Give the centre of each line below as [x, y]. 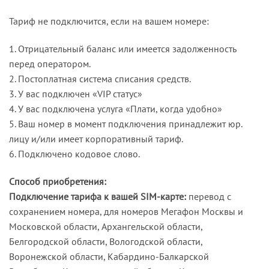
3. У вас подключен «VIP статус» [76, 94]
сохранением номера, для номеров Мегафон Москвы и [126, 211]
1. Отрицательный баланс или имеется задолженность [123, 49]
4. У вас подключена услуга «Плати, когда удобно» [116, 109]
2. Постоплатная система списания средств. [100, 79]
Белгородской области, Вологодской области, [106, 241]
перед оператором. [50, 64]
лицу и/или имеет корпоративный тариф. [96, 139]
